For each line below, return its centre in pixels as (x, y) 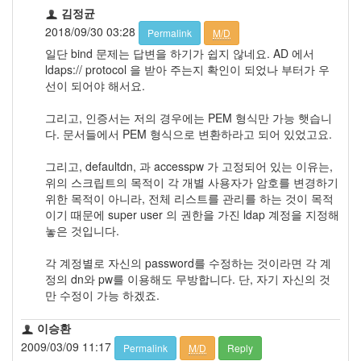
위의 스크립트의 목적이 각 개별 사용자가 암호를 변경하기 (192, 182)
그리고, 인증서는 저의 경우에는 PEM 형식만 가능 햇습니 (189, 117)
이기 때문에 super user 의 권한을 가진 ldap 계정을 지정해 (192, 214)
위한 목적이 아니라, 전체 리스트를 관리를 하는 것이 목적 (189, 198)
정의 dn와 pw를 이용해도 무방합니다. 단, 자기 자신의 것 (188, 278)
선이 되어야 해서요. (95, 85)
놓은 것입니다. (82, 230)
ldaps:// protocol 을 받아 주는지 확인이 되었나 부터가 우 (187, 69)
